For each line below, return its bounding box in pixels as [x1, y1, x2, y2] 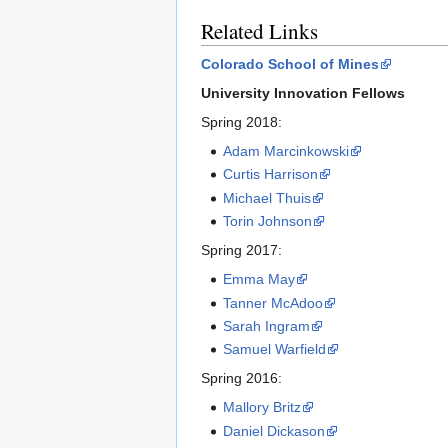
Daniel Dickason [223, 422, 326, 439]
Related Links [201, 17, 318, 46]
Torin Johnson [223, 213, 313, 230]
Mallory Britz [223, 399, 302, 416]
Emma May [223, 271, 296, 288]
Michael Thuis [223, 189, 312, 206]
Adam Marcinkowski [223, 143, 350, 160]
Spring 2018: [201, 114, 282, 131]
